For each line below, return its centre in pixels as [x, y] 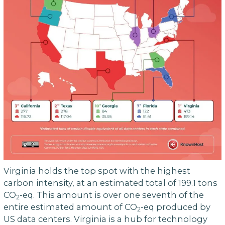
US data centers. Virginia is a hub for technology [105, 219]
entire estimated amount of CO [70, 207]
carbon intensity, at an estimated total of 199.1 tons [110, 183]
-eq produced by [175, 207]
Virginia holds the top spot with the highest [97, 171]
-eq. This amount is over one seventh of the [111, 195]
